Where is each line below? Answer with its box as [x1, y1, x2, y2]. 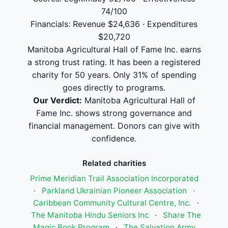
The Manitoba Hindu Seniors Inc [31, 210, 149, 220]
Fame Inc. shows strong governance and [36, 108, 192, 118]
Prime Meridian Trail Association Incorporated [30, 174, 198, 183]
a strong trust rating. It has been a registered [27, 57, 201, 67]
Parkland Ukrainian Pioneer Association [41, 186, 187, 195]
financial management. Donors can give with [28, 121, 199, 131]
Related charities [82, 158, 146, 168]
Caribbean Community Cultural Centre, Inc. [33, 198, 191, 208]
